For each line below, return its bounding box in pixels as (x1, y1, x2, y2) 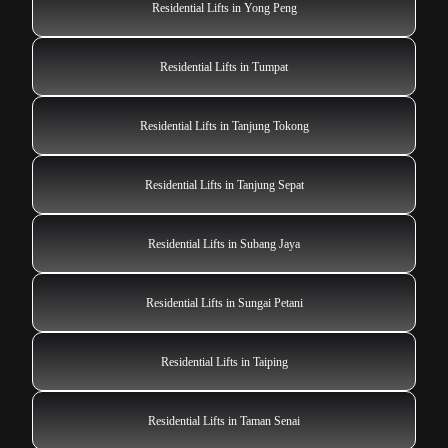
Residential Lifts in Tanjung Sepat (144, 177, 304, 192)
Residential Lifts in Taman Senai (148, 413, 300, 428)
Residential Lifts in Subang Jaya (148, 236, 300, 251)
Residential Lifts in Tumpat (160, 59, 288, 74)
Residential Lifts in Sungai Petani (145, 295, 303, 310)
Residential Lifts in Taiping (160, 354, 288, 369)
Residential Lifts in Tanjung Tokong (139, 118, 309, 133)
